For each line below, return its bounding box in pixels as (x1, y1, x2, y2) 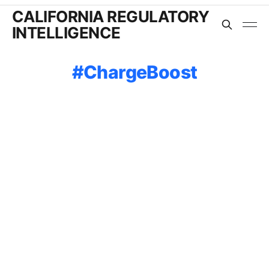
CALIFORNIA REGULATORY (12, 7, 210, 26)
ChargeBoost (83, 61, 198, 83)
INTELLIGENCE (12, 23, 121, 42)
